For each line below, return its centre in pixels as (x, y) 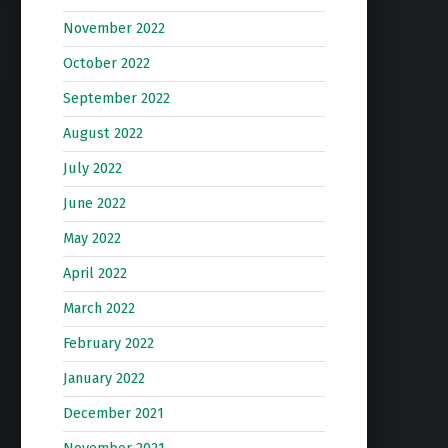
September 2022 (116, 98)
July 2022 (92, 168)
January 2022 (103, 378)
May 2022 (91, 238)
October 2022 (106, 63)
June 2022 (94, 203)
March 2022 (98, 308)
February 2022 (108, 343)
